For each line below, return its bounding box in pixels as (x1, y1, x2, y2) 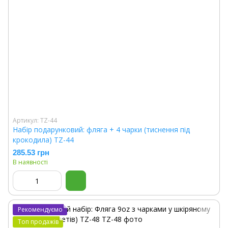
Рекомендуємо (18, 205, 63, 214)
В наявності (13, 158, 48, 166)
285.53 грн (13, 148, 49, 157)
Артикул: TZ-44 (13, 116, 57, 125)
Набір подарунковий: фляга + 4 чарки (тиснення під (13, 125, 190, 134)
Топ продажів (18, 217, 59, 226)
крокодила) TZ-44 (13, 135, 74, 145)
